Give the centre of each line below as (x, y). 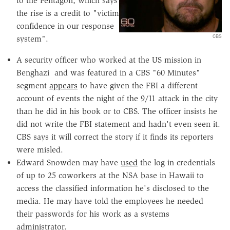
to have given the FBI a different (138, 86)
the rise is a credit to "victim (68, 13)
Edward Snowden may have (69, 163)
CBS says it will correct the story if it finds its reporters (115, 137)
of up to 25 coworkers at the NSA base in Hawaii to (110, 176)
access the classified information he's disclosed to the (113, 188)
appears (63, 86)
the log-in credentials (176, 163)
